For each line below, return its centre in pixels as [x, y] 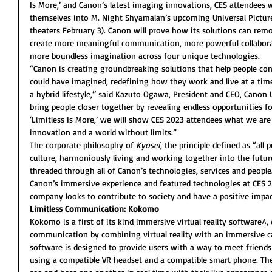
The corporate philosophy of [83, 145]
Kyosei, [149, 145]
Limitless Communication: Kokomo [94, 209]
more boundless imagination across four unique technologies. [145, 56]
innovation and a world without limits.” [103, 132]
